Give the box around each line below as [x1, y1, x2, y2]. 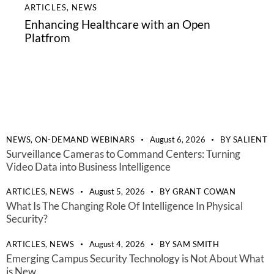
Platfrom [24, 30, 70, 45]
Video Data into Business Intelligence [6, 160, 171, 173]
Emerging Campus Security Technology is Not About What [6, 251, 264, 265]
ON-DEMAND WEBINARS [35, 134, 135, 144]
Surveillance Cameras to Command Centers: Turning [6, 147, 240, 160]
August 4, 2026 [89, 239, 145, 249]
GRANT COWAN [172, 187, 236, 197]
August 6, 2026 [149, 134, 206, 144]
